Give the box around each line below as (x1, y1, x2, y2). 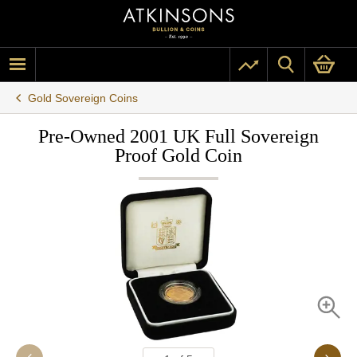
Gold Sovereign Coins (28, 91, 138, 104)
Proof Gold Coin (115, 145, 242, 166)
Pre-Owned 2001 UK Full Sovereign (38, 126, 319, 147)
